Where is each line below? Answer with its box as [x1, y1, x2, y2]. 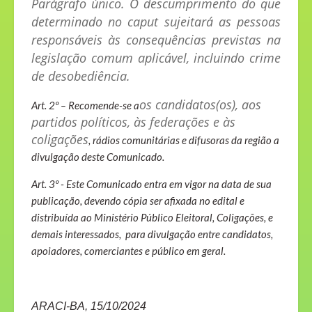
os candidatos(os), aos [139, 96, 261, 114]
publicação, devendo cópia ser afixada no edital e [31, 194, 244, 208]
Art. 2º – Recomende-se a [31, 99, 139, 112]
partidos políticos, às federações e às [31, 114, 235, 131]
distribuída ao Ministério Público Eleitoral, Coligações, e [31, 211, 273, 224]
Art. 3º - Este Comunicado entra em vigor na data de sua [31, 178, 272, 191]
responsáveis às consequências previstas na [31, 31, 281, 49]
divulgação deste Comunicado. [31, 150, 164, 164]
